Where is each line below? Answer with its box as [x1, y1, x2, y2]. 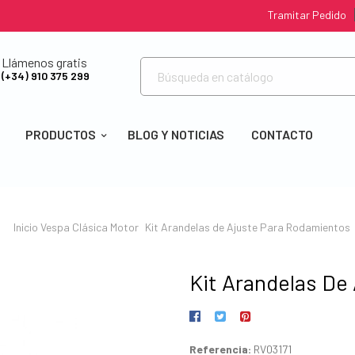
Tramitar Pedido [268, 8, 346, 21]
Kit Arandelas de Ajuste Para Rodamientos [144, 219, 350, 234]
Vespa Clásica [40, 219, 108, 234]
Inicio [13, 219, 38, 234]
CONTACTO [251, 127, 314, 142]
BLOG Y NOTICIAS [128, 127, 225, 142]
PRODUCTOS [25, 127, 96, 142]
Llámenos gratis [2, 55, 87, 70]
